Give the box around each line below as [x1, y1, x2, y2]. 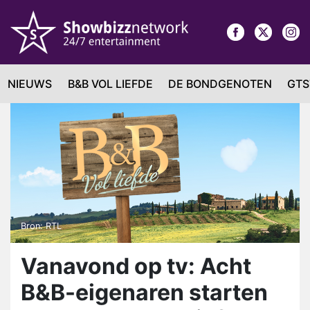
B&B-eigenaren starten [21, 279, 268, 307]
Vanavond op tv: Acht [21, 253, 251, 280]
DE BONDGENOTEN [167, 76, 272, 91]
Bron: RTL [21, 221, 62, 232]
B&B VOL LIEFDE [67, 76, 153, 91]
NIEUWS [8, 76, 53, 91]
